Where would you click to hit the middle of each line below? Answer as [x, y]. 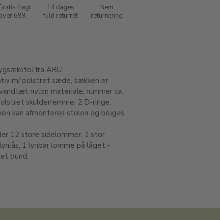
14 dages [60, 7]
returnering [107, 15]
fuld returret [60, 15]
